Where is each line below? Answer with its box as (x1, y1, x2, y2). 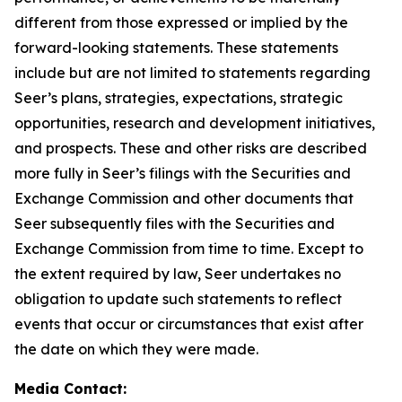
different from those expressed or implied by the (14, 13, 348, 31)
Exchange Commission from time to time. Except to (14, 240, 363, 258)
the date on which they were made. (14, 340, 258, 358)
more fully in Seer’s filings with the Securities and (14, 164, 351, 182)
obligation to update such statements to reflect (14, 290, 342, 308)
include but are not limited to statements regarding (14, 64, 371, 82)
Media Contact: (14, 380, 127, 398)
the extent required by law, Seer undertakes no (14, 265, 341, 283)
